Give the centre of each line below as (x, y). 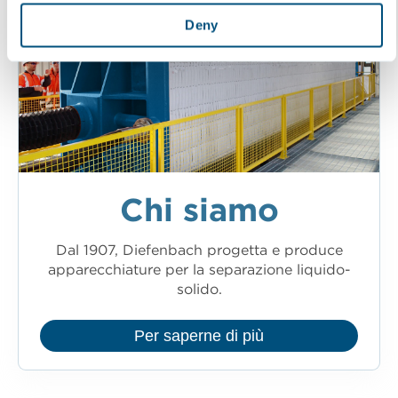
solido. (199, 290)
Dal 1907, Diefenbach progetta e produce (199, 251)
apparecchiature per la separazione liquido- (199, 270)
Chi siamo (199, 212)
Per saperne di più (199, 335)
